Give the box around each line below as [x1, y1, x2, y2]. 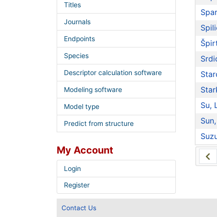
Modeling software [63, 85, 122, 93]
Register [63, 181, 90, 189]
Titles [63, 1, 81, 9]
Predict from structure [63, 119, 134, 127]
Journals [63, 18, 91, 26]
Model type [63, 102, 99, 110]
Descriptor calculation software [63, 68, 162, 77]
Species [63, 52, 89, 60]
